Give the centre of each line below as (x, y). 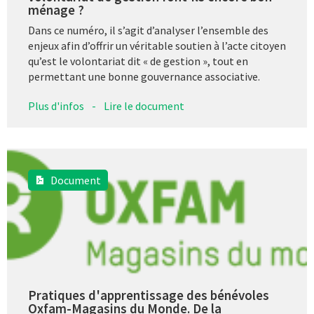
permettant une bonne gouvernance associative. (144, 76)
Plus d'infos (56, 105)
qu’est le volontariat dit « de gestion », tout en (138, 61)
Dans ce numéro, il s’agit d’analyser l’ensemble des (148, 30)
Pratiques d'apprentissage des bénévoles (149, 295)
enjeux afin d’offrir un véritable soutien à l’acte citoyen (157, 45)
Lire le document (144, 105)
